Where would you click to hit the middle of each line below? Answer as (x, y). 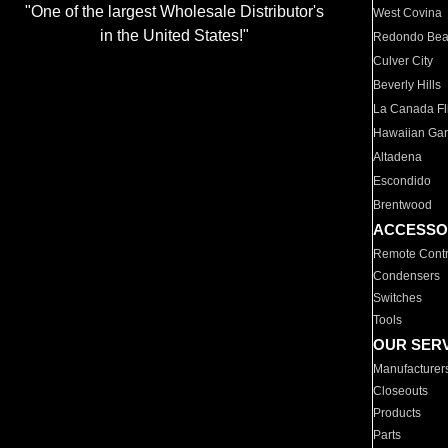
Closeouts (401, 391)
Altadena (398, 157)
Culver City (403, 61)
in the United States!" (174, 36)
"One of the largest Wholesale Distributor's (174, 12)
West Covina (408, 13)
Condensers (407, 276)
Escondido (402, 181)
